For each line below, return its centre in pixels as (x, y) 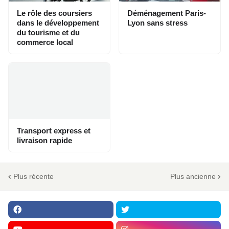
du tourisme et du (48, 33)
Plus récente (33, 176)
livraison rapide (44, 141)
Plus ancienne (193, 176)
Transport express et (54, 131)
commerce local (45, 42)
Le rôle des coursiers (54, 13)
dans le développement (58, 23)
